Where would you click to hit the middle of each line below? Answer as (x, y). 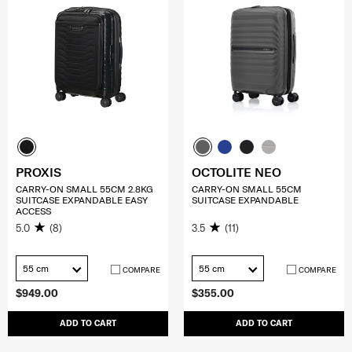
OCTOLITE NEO (236, 172)
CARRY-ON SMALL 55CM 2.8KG (84, 189)
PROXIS (38, 172)
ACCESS (33, 211)
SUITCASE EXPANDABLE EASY (82, 200)
